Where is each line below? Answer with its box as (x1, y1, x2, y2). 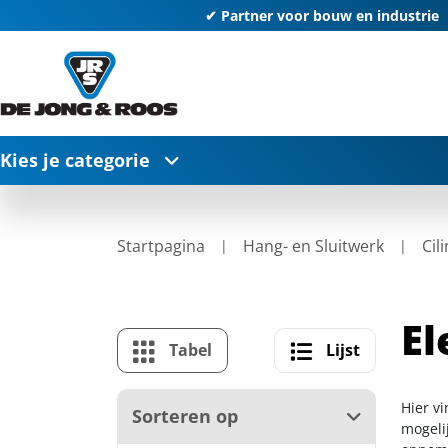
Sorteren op (132, 404, 238, 428)
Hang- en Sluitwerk (243, 235, 384, 257)
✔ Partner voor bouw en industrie (204, 6, 439, 25)
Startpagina (117, 235, 205, 257)
